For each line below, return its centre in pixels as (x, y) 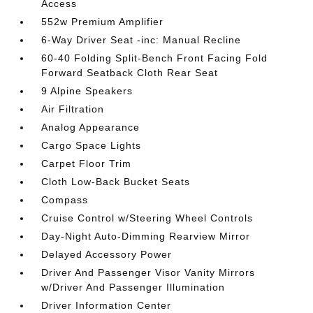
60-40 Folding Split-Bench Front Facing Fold (155, 58)
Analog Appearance (91, 127)
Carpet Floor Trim (87, 163)
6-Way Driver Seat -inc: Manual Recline (141, 39)
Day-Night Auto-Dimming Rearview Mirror (146, 236)
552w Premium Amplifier (103, 21)
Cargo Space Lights (92, 145)
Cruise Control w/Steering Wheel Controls (147, 218)
